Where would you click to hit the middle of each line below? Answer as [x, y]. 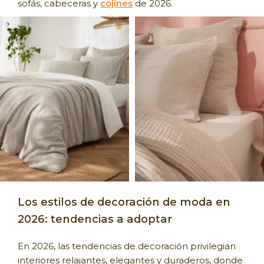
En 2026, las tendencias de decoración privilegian [127, 246]
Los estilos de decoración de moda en [124, 202]
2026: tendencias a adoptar [95, 219]
